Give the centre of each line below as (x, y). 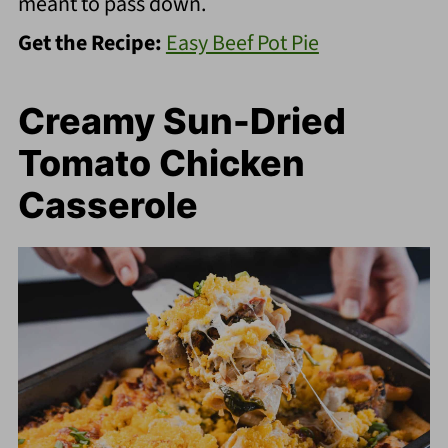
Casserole (107, 205)
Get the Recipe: (91, 43)
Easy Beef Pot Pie (242, 43)
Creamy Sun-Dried (181, 121)
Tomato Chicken (161, 163)
